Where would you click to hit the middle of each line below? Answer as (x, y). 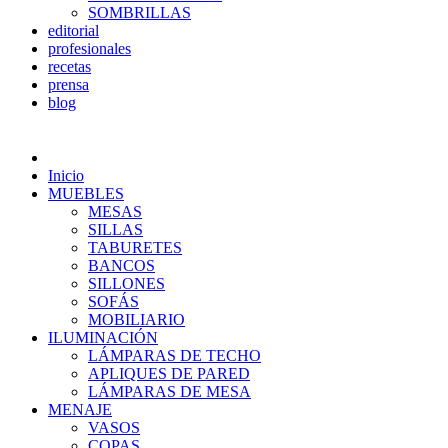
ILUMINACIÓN (103, 337)
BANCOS (121, 265)
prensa (68, 84)
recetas (69, 66)
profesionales (89, 48)
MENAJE (80, 409)
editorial (73, 30)
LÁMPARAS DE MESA (169, 391)
